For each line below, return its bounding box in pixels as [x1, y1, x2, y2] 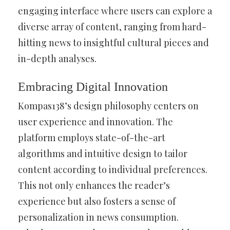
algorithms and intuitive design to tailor [18, 147, 187, 160]
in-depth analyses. [18, 52, 97, 65]
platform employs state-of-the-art [18, 131, 165, 144]
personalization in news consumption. [18, 211, 179, 223]
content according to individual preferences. [18, 163, 207, 176]
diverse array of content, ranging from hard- [18, 21, 206, 33]
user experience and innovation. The [18, 116, 173, 128]
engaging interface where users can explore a [18, 5, 212, 17]
